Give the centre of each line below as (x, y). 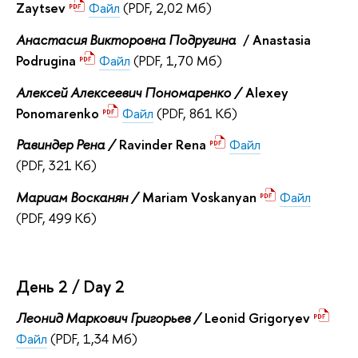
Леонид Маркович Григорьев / (110, 318)
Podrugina (48, 60)
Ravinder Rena (164, 145)
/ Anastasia (275, 39)
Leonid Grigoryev (259, 318)
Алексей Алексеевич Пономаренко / (131, 92)
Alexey (267, 92)
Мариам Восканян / (79, 197)
